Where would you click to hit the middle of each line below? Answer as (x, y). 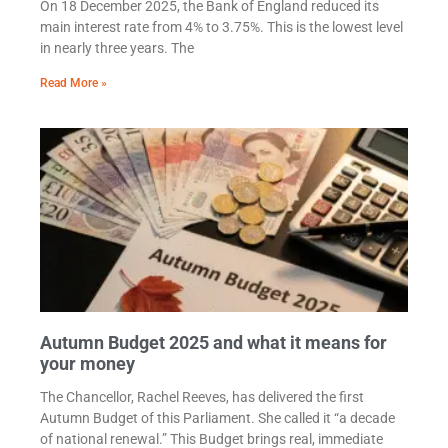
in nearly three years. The (117, 48)
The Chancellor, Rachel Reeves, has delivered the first (202, 397)
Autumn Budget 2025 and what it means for (213, 343)
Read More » (73, 83)
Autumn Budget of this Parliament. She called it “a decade (217, 418)
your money (89, 364)
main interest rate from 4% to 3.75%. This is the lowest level (221, 27)
